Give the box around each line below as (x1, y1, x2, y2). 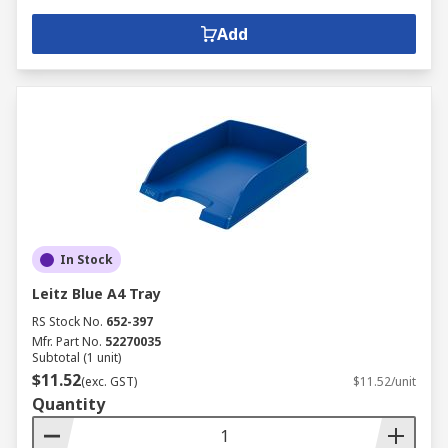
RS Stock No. (32, 313, 103, 330)
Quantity (32, 393, 105, 415)
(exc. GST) (81, 373, 137, 390)
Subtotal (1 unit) (32, 349, 121, 366)
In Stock (60, 251, 113, 268)
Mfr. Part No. (32, 333, 102, 350)
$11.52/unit (353, 373, 416, 390)
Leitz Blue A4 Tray (32, 284, 161, 303)
